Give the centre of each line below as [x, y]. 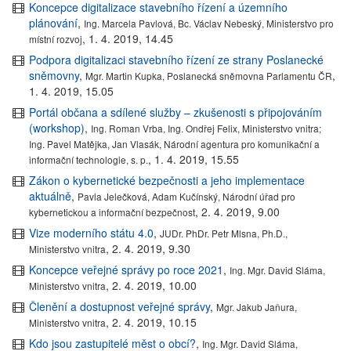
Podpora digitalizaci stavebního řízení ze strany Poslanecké [177, 59]
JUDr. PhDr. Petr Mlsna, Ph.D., [224, 233]
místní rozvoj [56, 38]
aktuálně [51, 195]
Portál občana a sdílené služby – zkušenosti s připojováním [176, 112]
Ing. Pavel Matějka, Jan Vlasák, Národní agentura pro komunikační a [175, 143]
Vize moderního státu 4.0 [92, 232]
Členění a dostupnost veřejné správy [120, 306]
